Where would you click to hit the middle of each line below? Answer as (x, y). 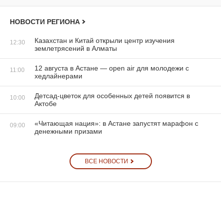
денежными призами (68, 131)
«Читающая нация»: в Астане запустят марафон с (116, 123)
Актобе (46, 103)
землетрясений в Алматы (76, 48)
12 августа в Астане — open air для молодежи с (112, 68)
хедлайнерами (58, 76)
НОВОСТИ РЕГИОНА (45, 21)
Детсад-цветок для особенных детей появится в (112, 95)
